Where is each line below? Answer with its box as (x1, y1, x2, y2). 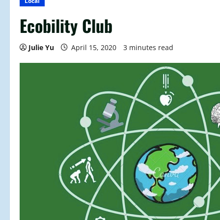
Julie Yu (28, 43, 54, 53)
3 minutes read (123, 43, 173, 53)
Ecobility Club (20, 13, 112, 38)
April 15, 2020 (69, 43, 118, 53)
